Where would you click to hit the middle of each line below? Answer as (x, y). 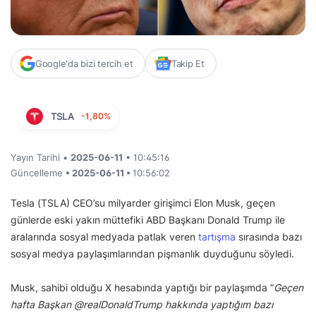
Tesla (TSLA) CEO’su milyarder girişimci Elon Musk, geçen (143, 203)
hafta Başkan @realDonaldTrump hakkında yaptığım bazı (142, 305)
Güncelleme (38, 173)
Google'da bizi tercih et (84, 64)
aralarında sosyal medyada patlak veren (104, 237)
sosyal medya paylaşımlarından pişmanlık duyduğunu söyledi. (152, 254)
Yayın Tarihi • (41, 158)
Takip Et (188, 64)
